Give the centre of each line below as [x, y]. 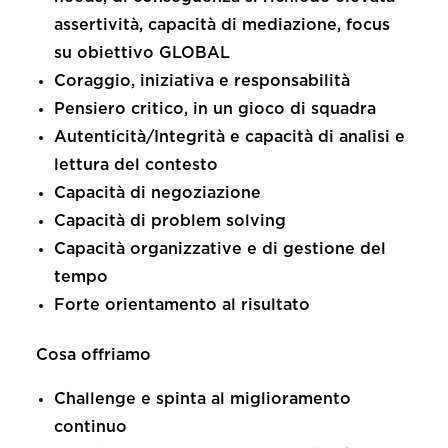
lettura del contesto [136, 165]
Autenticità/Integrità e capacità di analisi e [229, 137]
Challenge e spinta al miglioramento [202, 399]
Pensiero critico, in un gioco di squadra [215, 109]
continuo [90, 427]
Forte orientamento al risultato [182, 305]
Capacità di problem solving [170, 221]
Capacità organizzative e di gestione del [220, 249]
